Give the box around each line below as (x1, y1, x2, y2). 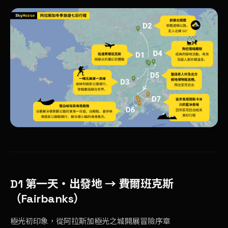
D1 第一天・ (10, 176, 69, 191)
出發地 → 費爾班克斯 (69, 176, 173, 191)
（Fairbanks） (10, 191, 84, 206)
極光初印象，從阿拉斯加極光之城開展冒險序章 (10, 216, 170, 226)
